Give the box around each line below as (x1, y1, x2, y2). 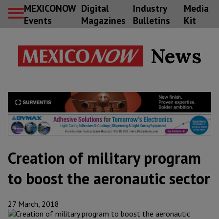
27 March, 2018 (8, 199, 59, 209)
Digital (81, 1, 109, 14)
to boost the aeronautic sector (8, 168, 210, 189)
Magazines (81, 14, 126, 26)
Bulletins (132, 14, 170, 26)
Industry (132, 1, 167, 14)
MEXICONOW (24, 1, 76, 14)
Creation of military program (8, 148, 201, 169)
